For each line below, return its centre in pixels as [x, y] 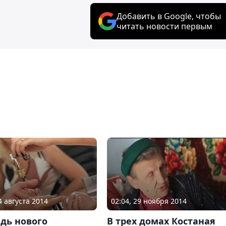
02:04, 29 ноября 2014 [149, 201]
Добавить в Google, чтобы [169, 16]
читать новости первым [164, 26]
